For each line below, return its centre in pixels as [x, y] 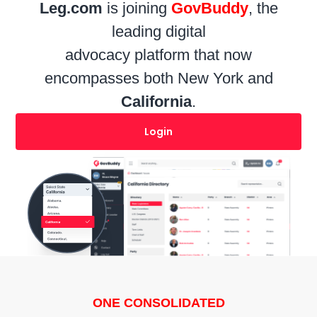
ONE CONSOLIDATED [158, 303]
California [156, 102]
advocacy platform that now [158, 55]
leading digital [158, 31]
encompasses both [111, 78]
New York [210, 78]
